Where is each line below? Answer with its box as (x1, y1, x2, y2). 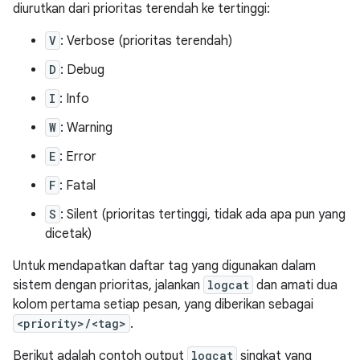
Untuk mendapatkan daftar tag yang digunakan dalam (13, 258, 316, 274)
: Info (59, 91, 89, 107)
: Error (59, 149, 96, 165)
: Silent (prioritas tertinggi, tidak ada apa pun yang (60, 207, 346, 223)
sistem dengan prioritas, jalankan (13, 277, 203, 293)
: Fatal (59, 178, 96, 194)
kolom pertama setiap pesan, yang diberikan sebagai (13, 297, 313, 313)
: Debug (60, 62, 104, 78)
